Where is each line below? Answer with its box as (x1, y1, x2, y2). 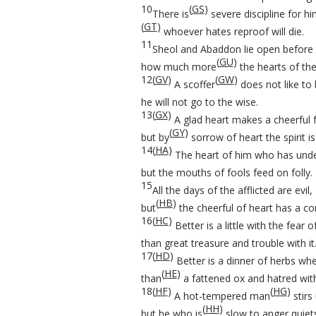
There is (152, 7, 189, 20)
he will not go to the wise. (140, 95, 258, 109)
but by (140, 130, 169, 144)
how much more (140, 60, 217, 73)
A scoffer (171, 78, 215, 91)
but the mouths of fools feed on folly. (140, 166, 312, 179)
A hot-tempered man (171, 289, 270, 303)
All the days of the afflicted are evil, (152, 183, 312, 197)
